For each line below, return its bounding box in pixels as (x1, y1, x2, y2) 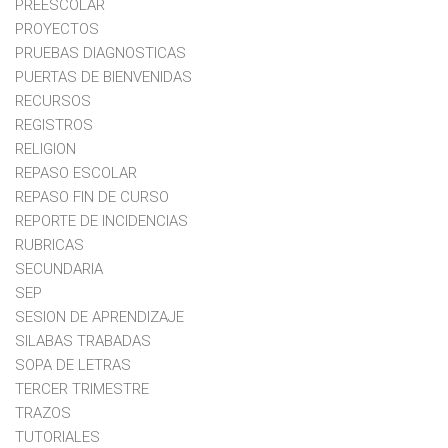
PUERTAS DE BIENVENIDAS (15, 68, 192, 87)
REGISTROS (15, 116, 93, 135)
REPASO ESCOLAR (15, 164, 137, 183)
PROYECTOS (15, 20, 99, 39)
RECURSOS (15, 92, 91, 111)
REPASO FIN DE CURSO (15, 188, 169, 207)
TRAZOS (15, 404, 71, 423)
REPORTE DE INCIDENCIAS (15, 212, 188, 231)
